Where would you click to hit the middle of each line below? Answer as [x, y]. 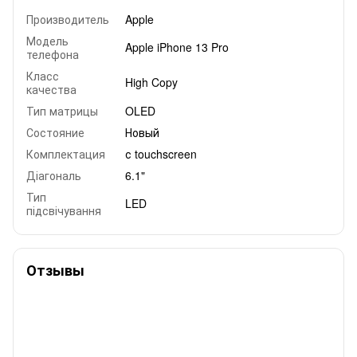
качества [51, 89]
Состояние [55, 132]
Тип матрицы [62, 110]
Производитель [68, 19]
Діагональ [54, 175]
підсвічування [64, 210]
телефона [53, 54]
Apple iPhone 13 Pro [177, 47]
